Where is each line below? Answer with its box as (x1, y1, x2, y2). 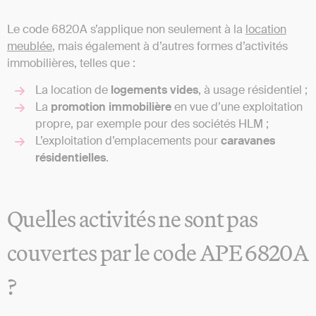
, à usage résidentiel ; (198, 83, 308, 98)
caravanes (221, 133, 275, 149)
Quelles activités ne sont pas (7, 205, 258, 233)
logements (111, 83, 167, 98)
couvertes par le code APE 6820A (7, 238, 309, 267)
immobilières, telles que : (7, 56, 141, 71)
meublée (7, 39, 52, 54)
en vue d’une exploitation (171, 99, 303, 115)
